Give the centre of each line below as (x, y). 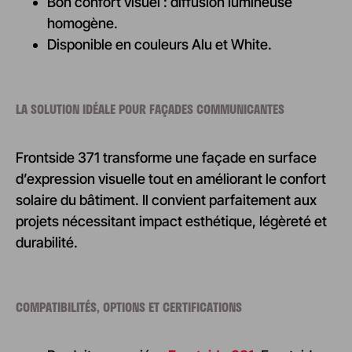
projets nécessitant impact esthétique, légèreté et (171, 221)
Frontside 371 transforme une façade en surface (166, 157)
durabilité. (47, 242)
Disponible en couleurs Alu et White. (159, 44)
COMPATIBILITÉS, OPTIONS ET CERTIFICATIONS (129, 307)
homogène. (82, 23)
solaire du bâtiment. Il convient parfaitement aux (166, 200)
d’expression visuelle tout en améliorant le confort (171, 178)
